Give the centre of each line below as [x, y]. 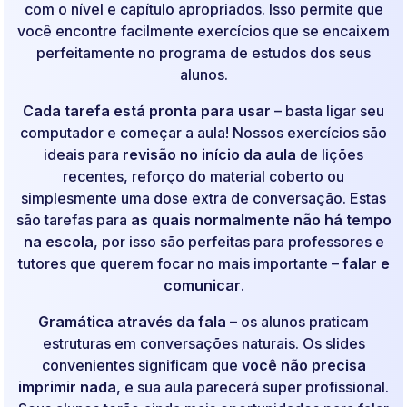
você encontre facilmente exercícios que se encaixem [203, 30]
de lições [330, 154]
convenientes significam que [141, 365]
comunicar [202, 285]
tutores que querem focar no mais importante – [180, 263]
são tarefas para [73, 219]
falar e [366, 263]
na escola [58, 241]
